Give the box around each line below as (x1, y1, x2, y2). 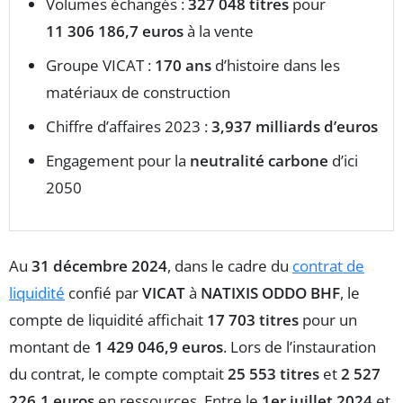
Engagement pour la (46, 150, 190, 172)
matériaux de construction (46, 82, 230, 103)
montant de (9, 336, 94, 358)
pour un (299, 309, 357, 331)
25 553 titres (228, 363, 319, 385)
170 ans (155, 55, 211, 76)
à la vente (184, 21, 254, 42)
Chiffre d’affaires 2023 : (46, 116, 211, 138)
